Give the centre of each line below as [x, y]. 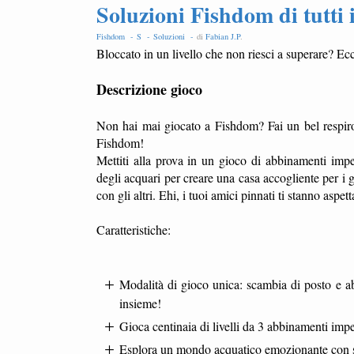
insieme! [140, 303]
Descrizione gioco [149, 89]
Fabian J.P [223, 36]
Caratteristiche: [134, 230]
